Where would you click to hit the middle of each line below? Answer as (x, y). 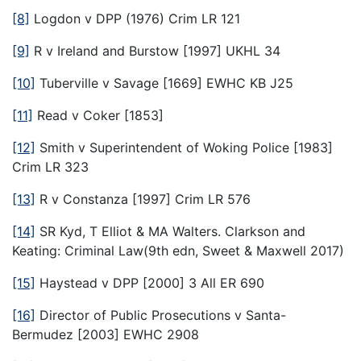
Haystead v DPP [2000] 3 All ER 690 (150, 282)
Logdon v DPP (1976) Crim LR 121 (135, 18)
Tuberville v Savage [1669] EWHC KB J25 (164, 83)
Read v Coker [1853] (98, 115)
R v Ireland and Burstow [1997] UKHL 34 (155, 50)
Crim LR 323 (50, 166)
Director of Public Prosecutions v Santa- (161, 315)
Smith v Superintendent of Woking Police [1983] (184, 147)
